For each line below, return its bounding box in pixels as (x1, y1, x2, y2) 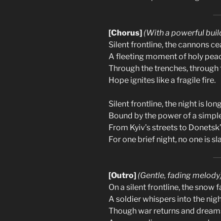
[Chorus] (109, 28, 142, 37)
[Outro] (109, 170, 136, 180)
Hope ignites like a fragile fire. (109, 75, 216, 85)
